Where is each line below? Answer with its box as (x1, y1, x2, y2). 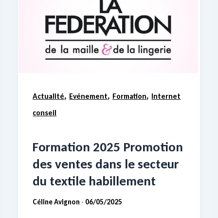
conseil (33, 108, 57, 118)
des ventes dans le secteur (33, 155, 179, 172)
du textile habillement (33, 172, 156, 189)
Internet (151, 91, 181, 101)
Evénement (69, 91, 108, 101)
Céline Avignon (33, 198, 82, 207)
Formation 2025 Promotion (33, 138, 183, 155)
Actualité (33, 91, 65, 101)
